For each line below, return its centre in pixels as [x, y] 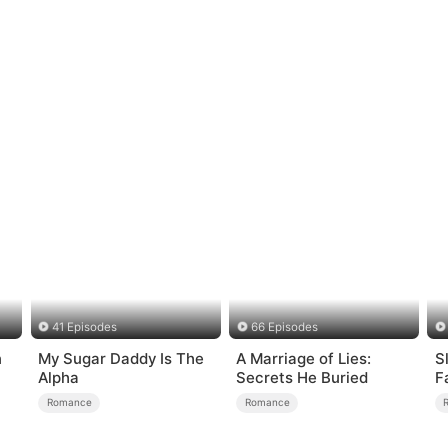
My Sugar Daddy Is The [121, 358]
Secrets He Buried [302, 377]
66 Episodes [284, 327]
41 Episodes [85, 327]
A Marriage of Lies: [304, 358]
